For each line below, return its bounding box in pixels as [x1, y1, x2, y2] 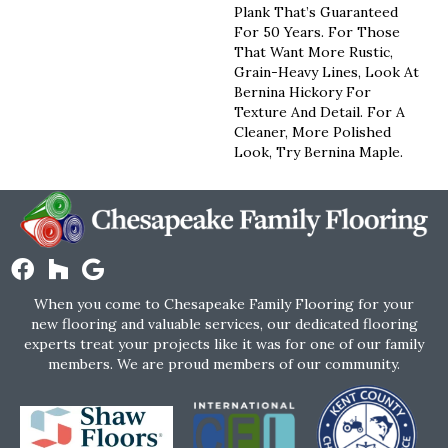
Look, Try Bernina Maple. [234, 142, 403, 161]
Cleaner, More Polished [234, 122, 391, 141]
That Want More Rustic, [234, 42, 393, 61]
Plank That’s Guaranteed [234, 2, 398, 21]
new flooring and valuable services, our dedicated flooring [30, 314, 418, 333]
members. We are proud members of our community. [48, 354, 400, 373]
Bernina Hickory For [234, 82, 371, 101]
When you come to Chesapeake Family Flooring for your [34, 294, 414, 313]
